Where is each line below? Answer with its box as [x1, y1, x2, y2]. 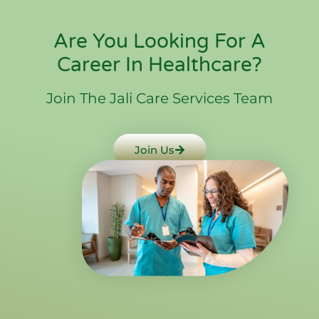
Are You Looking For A [53, 28, 266, 53]
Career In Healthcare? [57, 52, 262, 77]
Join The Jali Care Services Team [46, 89, 273, 107]
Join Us [134, 142, 174, 157]
